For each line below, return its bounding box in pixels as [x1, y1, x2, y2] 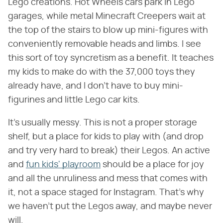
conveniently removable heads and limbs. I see [8, 39, 201, 49]
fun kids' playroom [26, 160, 101, 169]
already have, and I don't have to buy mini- [8, 81, 183, 91]
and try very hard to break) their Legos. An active [8, 146, 210, 155]
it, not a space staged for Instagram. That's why [8, 188, 204, 197]
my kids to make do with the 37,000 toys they [8, 67, 195, 77]
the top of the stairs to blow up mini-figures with [8, 25, 208, 35]
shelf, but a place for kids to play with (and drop [8, 132, 204, 141]
